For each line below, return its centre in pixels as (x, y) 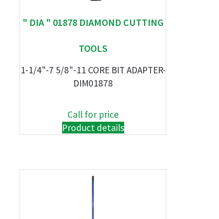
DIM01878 (93, 83)
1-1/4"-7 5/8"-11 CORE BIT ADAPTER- (93, 70)
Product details (93, 128)
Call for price (93, 114)
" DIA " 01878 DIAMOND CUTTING (93, 22)
